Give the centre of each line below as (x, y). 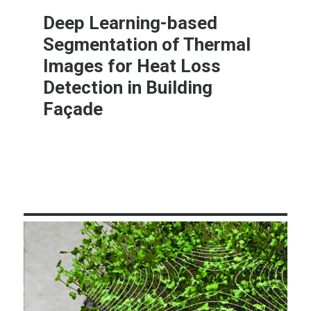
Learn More (201, 161)
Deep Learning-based (131, 23)
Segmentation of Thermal (147, 45)
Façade (73, 109)
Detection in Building (128, 88)
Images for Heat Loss (132, 66)
